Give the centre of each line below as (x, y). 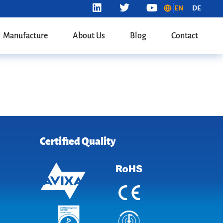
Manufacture (25, 36)
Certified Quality (77, 142)
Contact (184, 36)
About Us (89, 36)
